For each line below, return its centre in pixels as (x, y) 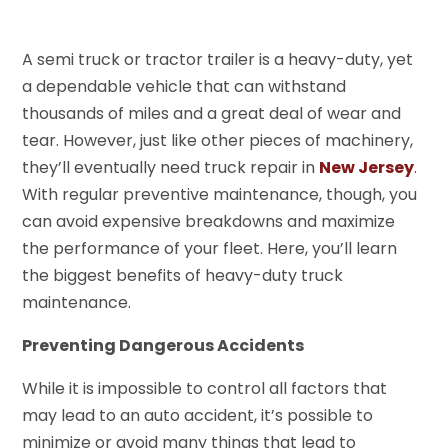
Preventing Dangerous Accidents (163, 345)
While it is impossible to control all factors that (205, 388)
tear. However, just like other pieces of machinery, (218, 140)
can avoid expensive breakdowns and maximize (209, 221)
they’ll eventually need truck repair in (171, 167)
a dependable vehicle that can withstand (184, 86)
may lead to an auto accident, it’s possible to (198, 415)
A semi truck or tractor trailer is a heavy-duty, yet (218, 59)
